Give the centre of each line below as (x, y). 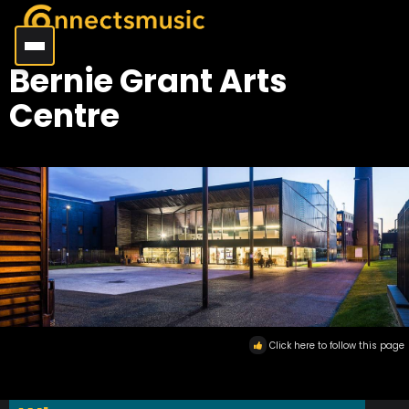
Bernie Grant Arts (148, 81)
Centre (64, 115)
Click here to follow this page (337, 346)
